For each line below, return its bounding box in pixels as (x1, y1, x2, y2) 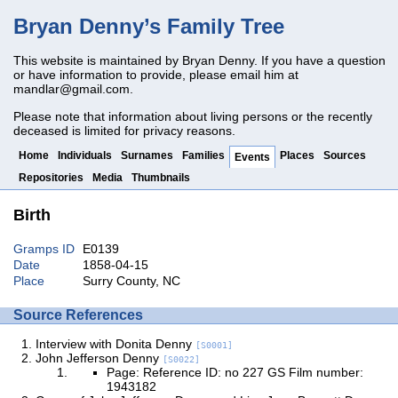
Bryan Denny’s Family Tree (13, 14, 284, 39)
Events (235, 150, 270, 163)
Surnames (121, 148, 173, 162)
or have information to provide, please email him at (13, 68, 298, 83)
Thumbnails (131, 171, 190, 184)
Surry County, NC (82, 273, 180, 288)
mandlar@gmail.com (13, 82, 130, 97)
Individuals (58, 148, 112, 162)
